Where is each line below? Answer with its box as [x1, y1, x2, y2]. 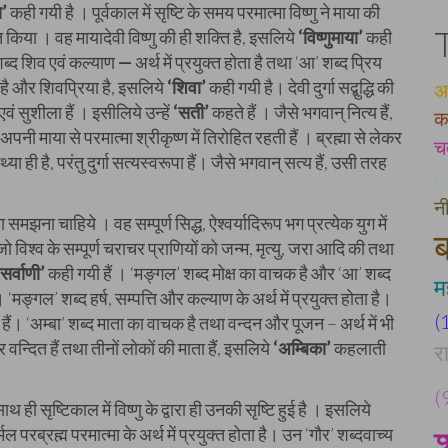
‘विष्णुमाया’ [298, 26, 363, 48]
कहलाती [334, 337, 386, 359]
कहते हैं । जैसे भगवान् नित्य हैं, [209, 101, 393, 123]
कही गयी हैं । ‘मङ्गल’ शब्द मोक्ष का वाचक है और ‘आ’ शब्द [45, 262, 391, 284]
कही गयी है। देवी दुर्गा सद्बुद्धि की [206, 76, 394, 98]
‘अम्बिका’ [273, 337, 334, 359]
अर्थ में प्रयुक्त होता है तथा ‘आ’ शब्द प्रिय [135, 51, 382, 73]
